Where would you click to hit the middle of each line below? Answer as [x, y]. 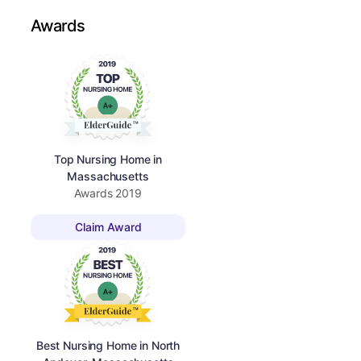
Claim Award [108, 227]
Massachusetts [108, 176]
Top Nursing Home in [108, 159]
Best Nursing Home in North [108, 345]
